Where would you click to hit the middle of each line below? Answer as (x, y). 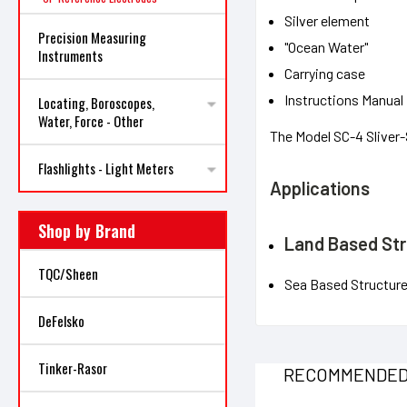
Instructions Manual (343, 99)
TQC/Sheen (68, 273)
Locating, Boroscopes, (96, 103)
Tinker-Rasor (73, 368)
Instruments (70, 55)
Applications (319, 188)
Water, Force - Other (91, 121)
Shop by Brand (87, 231)
